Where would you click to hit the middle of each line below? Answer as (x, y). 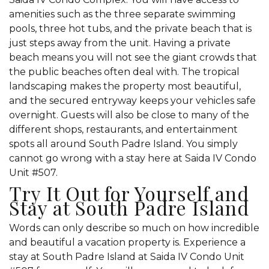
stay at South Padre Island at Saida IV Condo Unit (127, 256)
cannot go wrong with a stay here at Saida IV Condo (133, 158)
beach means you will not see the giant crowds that (133, 57)
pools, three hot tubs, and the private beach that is (130, 28)
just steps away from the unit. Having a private (120, 43)
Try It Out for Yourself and (129, 193)
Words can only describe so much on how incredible (134, 228)
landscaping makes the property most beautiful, (125, 86)
